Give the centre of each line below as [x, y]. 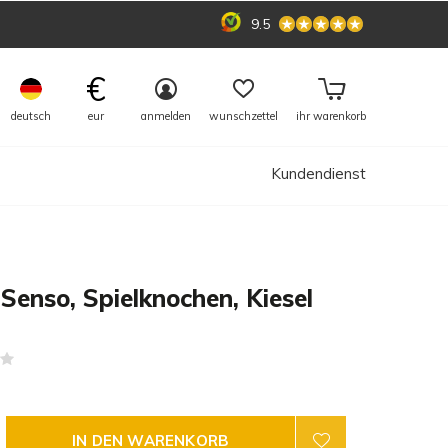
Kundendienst [318, 173]
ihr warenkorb [331, 116]
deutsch [31, 116]
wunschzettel [243, 116]
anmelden [166, 116]
